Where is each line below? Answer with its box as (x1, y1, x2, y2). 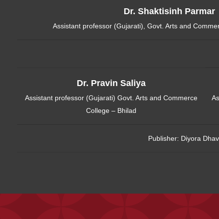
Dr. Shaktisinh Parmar (123, 6, 215, 16)
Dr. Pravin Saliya (77, 78, 146, 88)
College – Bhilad (86, 106, 136, 114)
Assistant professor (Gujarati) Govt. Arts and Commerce (25, 93, 197, 102)
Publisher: (148, 134, 181, 142)
